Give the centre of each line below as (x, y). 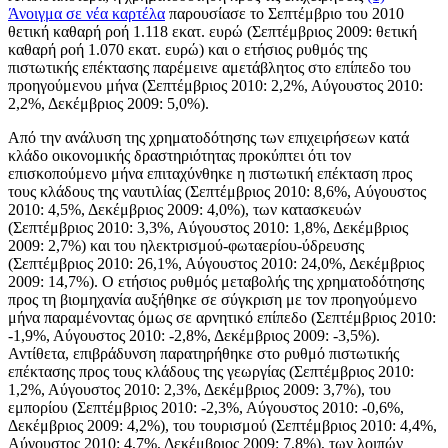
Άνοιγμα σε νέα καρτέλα (86, 13)
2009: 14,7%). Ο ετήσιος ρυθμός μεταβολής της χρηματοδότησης (216, 281)
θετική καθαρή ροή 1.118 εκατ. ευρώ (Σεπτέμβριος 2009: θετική (212, 31)
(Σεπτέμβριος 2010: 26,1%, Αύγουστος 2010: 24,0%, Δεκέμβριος (216, 263)
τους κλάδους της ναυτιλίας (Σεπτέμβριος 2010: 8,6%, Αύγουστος (217, 191)
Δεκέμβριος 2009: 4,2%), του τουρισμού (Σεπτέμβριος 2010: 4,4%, (222, 425)
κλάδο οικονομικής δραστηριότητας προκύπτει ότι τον (179, 155)
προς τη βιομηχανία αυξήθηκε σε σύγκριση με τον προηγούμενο (212, 299)
